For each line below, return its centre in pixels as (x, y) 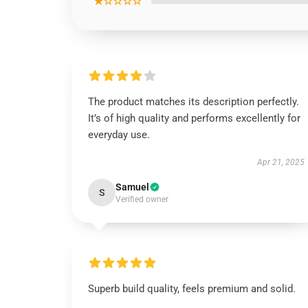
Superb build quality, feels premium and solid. (192, 289)
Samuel (132, 187)
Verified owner (142, 199)
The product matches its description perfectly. (194, 102)
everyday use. (119, 135)
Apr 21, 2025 (280, 162)
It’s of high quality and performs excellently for (194, 118)
